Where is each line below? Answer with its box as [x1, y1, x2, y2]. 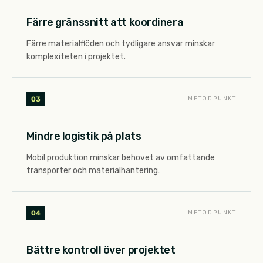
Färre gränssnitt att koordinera [26, 15, 184, 29]
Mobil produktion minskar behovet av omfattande [26, 152, 215, 163]
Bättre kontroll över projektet [26, 243, 176, 257]
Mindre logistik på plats [26, 129, 141, 143]
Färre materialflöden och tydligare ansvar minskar [26, 38, 215, 49]
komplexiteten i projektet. [26, 51, 126, 62]
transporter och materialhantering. [26, 165, 160, 176]
